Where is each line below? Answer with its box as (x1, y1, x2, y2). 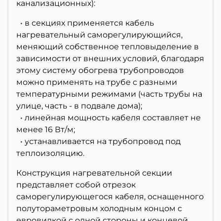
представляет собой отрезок (16, 180, 136, 190)
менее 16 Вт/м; (16, 125, 75, 135)
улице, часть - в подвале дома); (16, 101, 142, 111)
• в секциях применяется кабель (16, 18, 154, 28)
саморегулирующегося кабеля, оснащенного (16, 192, 204, 202)
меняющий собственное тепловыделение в (16, 42, 199, 52)
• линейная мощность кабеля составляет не (16, 113, 201, 123)
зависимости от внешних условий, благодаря (16, 54, 204, 64)
